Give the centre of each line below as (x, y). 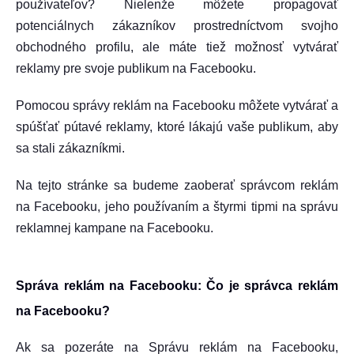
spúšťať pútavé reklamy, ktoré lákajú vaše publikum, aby (177, 127)
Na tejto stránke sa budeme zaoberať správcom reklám (177, 185)
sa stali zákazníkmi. (70, 148)
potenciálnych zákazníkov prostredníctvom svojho (177, 26)
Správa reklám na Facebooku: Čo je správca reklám (177, 286)
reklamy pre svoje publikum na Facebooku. (136, 68)
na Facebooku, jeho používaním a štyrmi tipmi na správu (177, 207)
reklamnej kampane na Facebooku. (115, 228)
